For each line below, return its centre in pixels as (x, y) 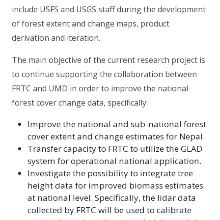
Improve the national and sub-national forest (117, 124)
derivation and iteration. (56, 38)
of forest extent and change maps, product (91, 23)
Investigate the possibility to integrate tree (110, 173)
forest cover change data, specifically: (80, 102)
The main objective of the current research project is (109, 60)
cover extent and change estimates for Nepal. (116, 136)
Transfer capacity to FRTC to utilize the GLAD (115, 148)
